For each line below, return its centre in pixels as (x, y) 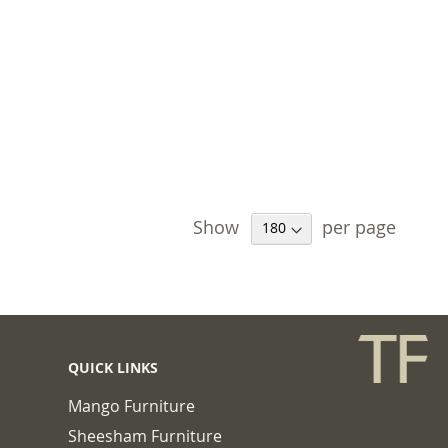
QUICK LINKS (113, 367)
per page (359, 226)
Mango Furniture (131, 406)
